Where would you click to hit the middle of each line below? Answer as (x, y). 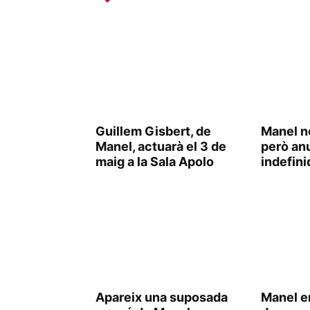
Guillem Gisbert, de (153, 131)
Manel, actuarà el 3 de (161, 146)
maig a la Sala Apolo (155, 162)
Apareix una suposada (162, 297)
